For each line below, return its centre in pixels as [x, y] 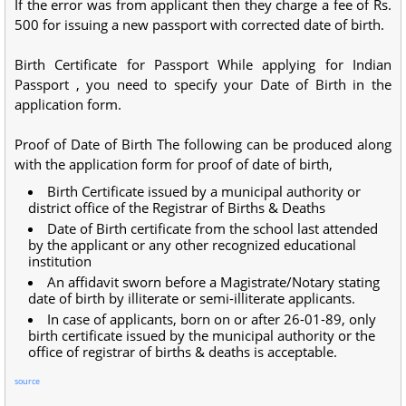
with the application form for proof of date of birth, [174, 164]
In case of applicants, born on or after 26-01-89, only [212, 319]
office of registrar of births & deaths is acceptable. [183, 351]
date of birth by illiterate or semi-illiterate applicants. [192, 298]
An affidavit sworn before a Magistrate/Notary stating [213, 281]
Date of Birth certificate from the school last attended [213, 228]
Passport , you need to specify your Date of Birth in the [203, 84]
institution [60, 261]
